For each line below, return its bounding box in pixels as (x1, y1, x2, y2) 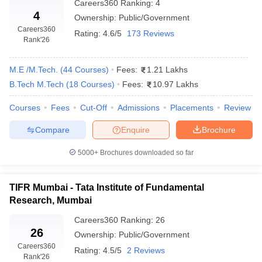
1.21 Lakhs (147, 65, 188, 74)
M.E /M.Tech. (9, 65, 58, 74)
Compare (35, 125, 70, 135)
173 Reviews (127, 29, 174, 38)
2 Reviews (127, 246, 165, 255)
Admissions (118, 103, 160, 112)
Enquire (121, 125, 150, 135)
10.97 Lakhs (153, 80, 198, 89)
